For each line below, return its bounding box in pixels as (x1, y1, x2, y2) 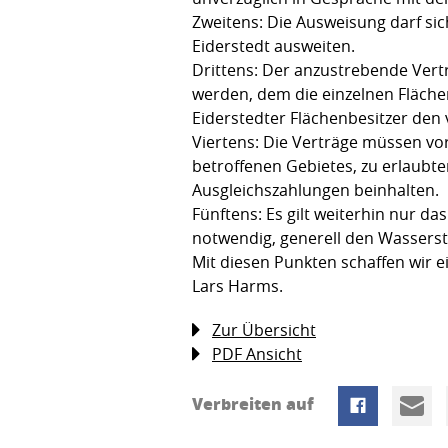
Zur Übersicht (212, 319, 316, 342)
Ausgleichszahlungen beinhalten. (192, 179, 439, 202)
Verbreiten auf (192, 392, 318, 416)
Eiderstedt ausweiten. (192, 35, 355, 58)
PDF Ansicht (212, 343, 302, 366)
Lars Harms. (192, 275, 283, 298)
